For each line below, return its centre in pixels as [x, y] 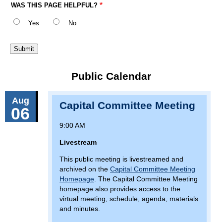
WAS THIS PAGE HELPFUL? [54, 6]
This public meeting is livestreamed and [121, 159]
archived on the [85, 169]
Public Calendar [111, 76]
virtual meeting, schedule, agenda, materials [129, 198]
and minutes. [80, 208]
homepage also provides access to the [120, 189]
